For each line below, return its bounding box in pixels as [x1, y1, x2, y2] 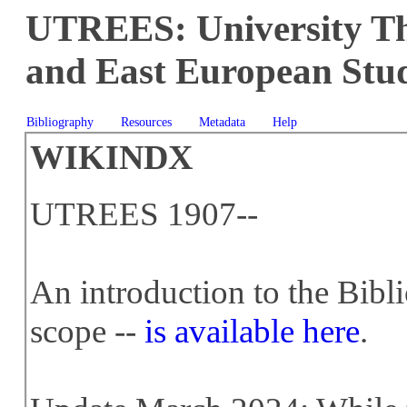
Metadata [198, 114, 245, 129]
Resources [120, 114, 172, 129]
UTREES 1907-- [30, 195, 259, 233]
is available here [144, 313, 361, 350]
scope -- [30, 313, 145, 350]
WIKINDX [30, 138, 194, 176]
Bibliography [25, 114, 94, 129]
